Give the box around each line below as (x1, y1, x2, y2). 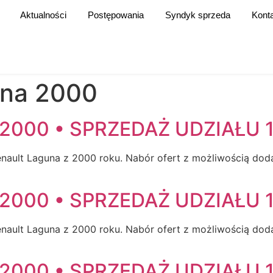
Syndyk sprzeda (165, 10, 230, 20)
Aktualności (20, 10, 66, 20)
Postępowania (88, 10, 144, 20)
